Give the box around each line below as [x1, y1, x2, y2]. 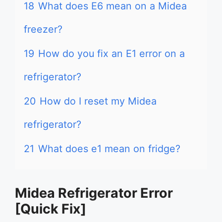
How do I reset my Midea [40, 95, 157, 107]
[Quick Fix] [15, 201, 86, 217]
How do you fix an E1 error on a [38, 48, 185, 59]
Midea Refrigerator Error [15, 185, 173, 201]
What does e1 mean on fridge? [38, 143, 180, 155]
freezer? [24, 23, 62, 35]
